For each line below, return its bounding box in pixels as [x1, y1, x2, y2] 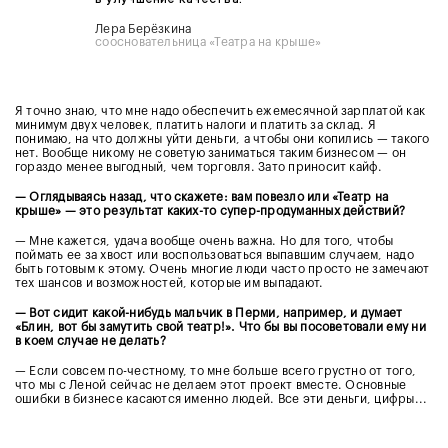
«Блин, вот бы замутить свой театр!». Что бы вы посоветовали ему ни [15, 320, 426, 333]
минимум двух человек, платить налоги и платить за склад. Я [15, 118, 376, 131]
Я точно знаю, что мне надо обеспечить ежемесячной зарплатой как [15, 104, 426, 117]
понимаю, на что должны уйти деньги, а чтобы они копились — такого [15, 132, 430, 145]
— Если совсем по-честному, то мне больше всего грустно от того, [15, 364, 417, 377]
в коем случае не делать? [15, 334, 166, 347]
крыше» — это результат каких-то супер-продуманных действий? [15, 204, 406, 217]
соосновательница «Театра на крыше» [95, 35, 322, 48]
